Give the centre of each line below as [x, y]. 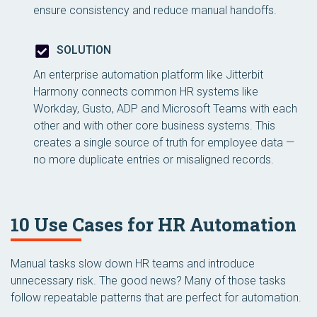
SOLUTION [84, 50]
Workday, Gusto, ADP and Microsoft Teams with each [165, 108]
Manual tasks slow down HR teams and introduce [133, 263]
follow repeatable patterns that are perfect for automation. [156, 297]
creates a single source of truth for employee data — [164, 142]
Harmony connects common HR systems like [146, 91]
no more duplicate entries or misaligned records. [154, 159]
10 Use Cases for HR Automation [154, 224]
